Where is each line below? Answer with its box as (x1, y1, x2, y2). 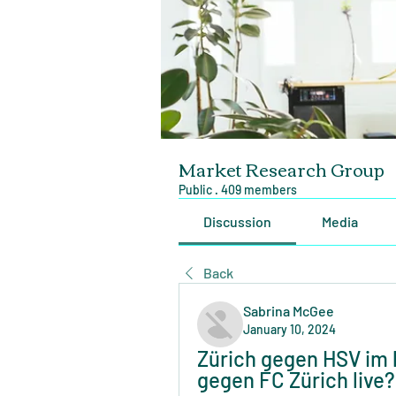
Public (179, 181, 212, 197)
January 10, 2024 (243, 321, 336, 337)
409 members (221, 181, 297, 197)
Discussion (203, 212, 272, 230)
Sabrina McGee (243, 301, 334, 319)
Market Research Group (179, 151, 385, 185)
